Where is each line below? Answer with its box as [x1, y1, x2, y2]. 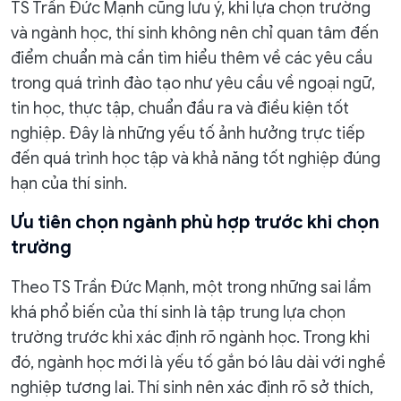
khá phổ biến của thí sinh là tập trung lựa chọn [11, 303, 346, 322]
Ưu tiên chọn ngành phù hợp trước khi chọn [11, 211, 380, 234]
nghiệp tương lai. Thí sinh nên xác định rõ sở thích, [11, 378, 373, 397]
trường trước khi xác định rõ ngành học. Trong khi [11, 328, 370, 347]
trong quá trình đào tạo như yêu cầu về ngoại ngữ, [11, 73, 375, 93]
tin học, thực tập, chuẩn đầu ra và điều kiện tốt [11, 98, 349, 118]
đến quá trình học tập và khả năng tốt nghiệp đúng [11, 149, 380, 168]
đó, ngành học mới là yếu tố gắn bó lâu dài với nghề [11, 353, 386, 372]
